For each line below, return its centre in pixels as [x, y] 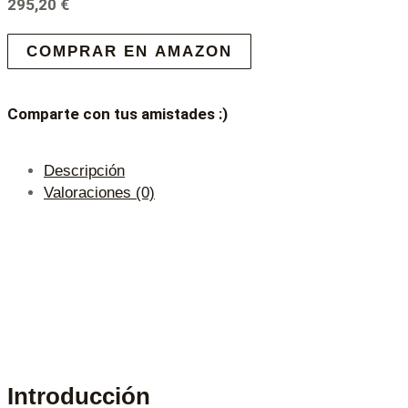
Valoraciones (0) [99, 192]
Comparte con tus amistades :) [117, 114]
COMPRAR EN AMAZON [129, 51]
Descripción [84, 170]
